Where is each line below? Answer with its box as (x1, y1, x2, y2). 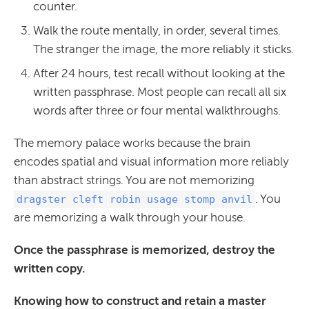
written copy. (14, 261, 85, 276)
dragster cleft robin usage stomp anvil (17, 193, 252, 206)
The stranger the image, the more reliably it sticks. (33, 42, 294, 57)
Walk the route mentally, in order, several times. (33, 23, 281, 38)
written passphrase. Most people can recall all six (33, 85, 286, 99)
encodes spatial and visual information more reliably (14, 154, 289, 169)
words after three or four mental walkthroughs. (33, 103, 281, 118)
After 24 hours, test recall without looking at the (33, 66, 285, 81)
